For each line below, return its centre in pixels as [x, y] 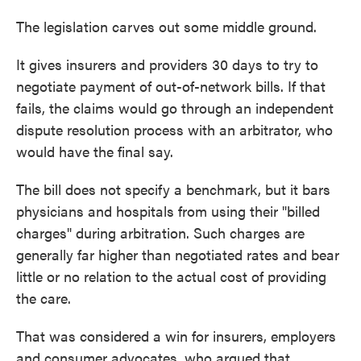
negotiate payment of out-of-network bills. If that [171, 86]
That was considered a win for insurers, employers [176, 336]
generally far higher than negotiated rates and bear [178, 254]
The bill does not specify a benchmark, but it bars [173, 189]
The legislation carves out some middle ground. [166, 26]
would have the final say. [95, 151]
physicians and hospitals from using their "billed [168, 211]
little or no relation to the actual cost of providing [171, 276]
